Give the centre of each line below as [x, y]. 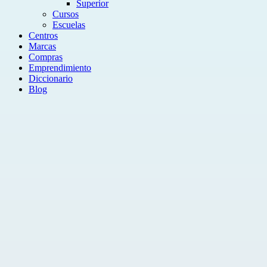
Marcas [42, 46]
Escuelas [69, 25]
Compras [46, 57]
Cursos [66, 14]
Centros [43, 35]
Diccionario [51, 78]
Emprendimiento [60, 68]
